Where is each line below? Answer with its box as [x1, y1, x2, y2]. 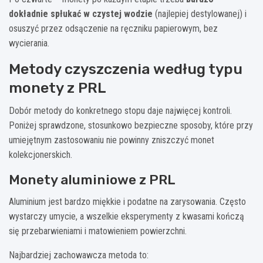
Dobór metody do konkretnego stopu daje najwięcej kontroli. [9, 104, 232, 116]
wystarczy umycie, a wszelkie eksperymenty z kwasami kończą [9, 210, 244, 222]
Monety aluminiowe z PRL [9, 171, 176, 188]
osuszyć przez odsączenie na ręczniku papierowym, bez [9, 22, 218, 34]
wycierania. [9, 37, 49, 49]
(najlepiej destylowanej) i [153, 8, 247, 19]
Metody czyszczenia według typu [9, 60, 242, 77]
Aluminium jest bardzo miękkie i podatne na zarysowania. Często [9, 195, 246, 207]
